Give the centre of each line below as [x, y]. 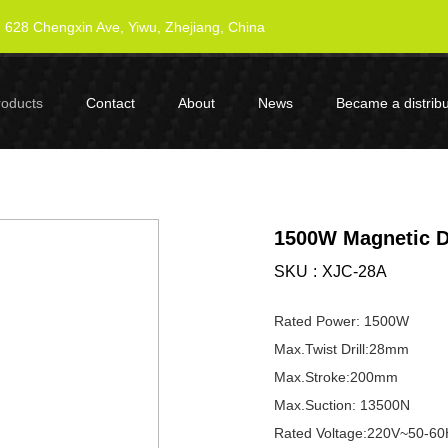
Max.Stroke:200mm [336, 377]
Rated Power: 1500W [341, 321]
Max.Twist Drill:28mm [341, 349]
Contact [110, 103]
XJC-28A [354, 271]
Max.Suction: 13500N [342, 405]
